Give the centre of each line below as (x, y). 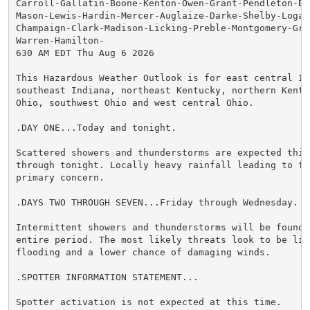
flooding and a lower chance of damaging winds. (143, 252)
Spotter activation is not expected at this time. (148, 302)
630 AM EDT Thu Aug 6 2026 (85, 53)
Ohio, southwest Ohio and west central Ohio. (135, 102)
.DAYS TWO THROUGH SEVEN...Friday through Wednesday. (157, 202)
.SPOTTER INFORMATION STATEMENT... (107, 277)
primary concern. (60, 177)
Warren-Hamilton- (60, 40)
